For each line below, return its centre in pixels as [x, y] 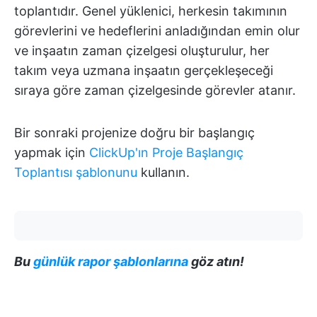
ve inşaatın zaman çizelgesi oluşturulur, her [142, 51]
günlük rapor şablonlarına [111, 262]
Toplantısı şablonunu [76, 173]
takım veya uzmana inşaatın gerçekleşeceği [144, 71]
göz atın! [216, 262]
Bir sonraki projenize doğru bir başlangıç [134, 133]
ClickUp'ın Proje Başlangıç [166, 153]
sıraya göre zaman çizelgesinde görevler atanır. [155, 91]
